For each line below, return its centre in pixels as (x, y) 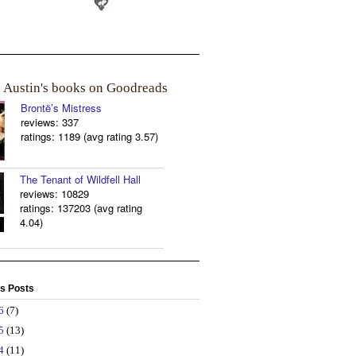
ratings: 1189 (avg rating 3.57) (89, 136)
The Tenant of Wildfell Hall (80, 179)
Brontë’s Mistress (61, 107)
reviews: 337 (50, 122)
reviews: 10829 (54, 193)
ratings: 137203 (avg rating (81, 207)
